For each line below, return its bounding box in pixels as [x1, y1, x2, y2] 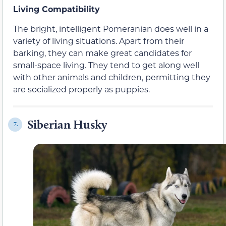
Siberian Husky [27, 117, 107, 132]
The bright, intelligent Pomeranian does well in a [13, 23, 208, 34]
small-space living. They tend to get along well [13, 59, 199, 70]
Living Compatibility [13, 4, 100, 15]
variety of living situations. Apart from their [13, 35, 184, 46]
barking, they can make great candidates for [13, 47, 192, 58]
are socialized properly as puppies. [13, 83, 150, 94]
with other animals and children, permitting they [13, 71, 210, 82]
